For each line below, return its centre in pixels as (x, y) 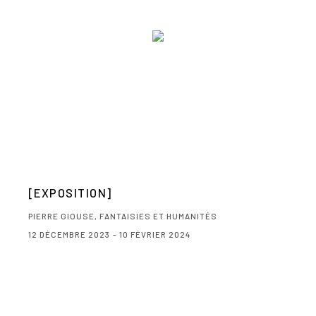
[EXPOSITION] (70, 192)
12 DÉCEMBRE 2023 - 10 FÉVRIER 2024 (110, 234)
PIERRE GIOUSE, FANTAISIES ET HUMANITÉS (123, 215)
